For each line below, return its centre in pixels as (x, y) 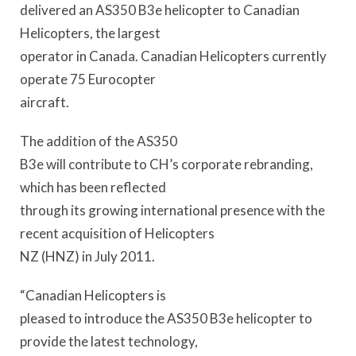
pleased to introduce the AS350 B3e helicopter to (166, 319)
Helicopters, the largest (90, 33)
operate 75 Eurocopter (88, 79)
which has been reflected (93, 187)
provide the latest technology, (109, 342)
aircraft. (44, 102)
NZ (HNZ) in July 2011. (87, 256)
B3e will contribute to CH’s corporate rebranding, (166, 164)
